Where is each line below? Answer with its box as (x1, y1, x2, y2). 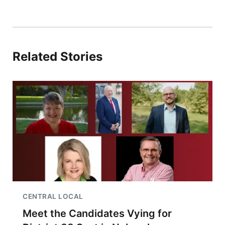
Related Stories (13, 49, 102, 64)
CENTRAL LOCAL (23, 192, 83, 200)
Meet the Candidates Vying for (23, 207, 172, 219)
